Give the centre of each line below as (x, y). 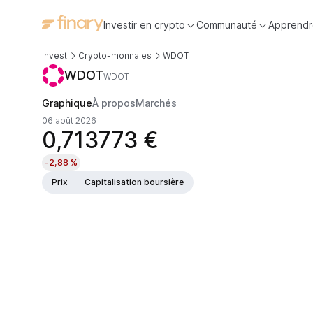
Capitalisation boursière (134, 182)
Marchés (156, 103)
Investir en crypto (144, 24)
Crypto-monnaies (115, 56)
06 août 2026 (69, 121)
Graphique (67, 103)
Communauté (227, 24)
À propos (114, 103)
